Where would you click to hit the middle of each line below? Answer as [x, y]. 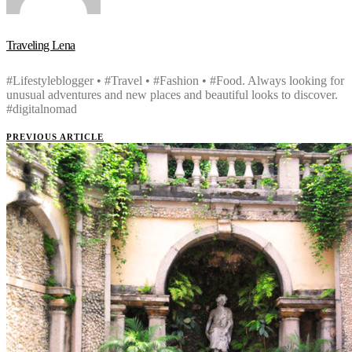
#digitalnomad [42, 108]
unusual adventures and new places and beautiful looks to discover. [172, 94]
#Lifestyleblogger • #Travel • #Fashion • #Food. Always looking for [175, 80]
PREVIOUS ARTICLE [55, 136]
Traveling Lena [41, 46]
